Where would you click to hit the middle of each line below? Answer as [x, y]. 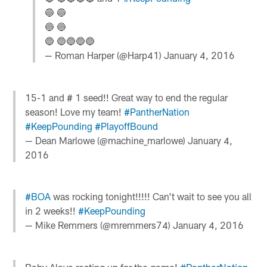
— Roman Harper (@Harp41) [104, 55]
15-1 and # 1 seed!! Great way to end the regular [127, 97]
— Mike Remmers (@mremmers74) [99, 225]
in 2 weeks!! [52, 210]
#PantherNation [157, 111]
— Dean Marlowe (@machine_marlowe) [107, 140]
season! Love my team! [75, 111]
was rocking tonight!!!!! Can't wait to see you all [151, 196]
